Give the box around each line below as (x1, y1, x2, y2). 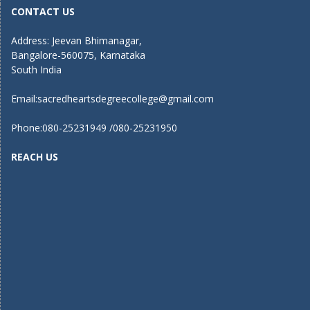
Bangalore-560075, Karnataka (11, 48, 145, 62)
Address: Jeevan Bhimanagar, (11, 34, 142, 48)
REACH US (11, 150, 58, 164)
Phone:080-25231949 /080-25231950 (11, 121, 177, 135)
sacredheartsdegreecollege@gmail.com (37, 92, 214, 106)
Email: (11, 92, 37, 106)
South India (11, 63, 62, 77)
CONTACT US (11, 5, 75, 19)
